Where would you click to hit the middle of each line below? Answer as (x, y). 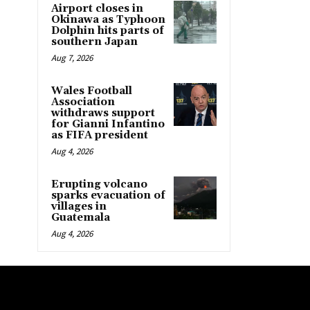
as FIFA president (100, 135)
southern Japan (94, 42)
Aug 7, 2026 (72, 57)
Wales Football (92, 91)
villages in (79, 206)
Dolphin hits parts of (108, 30)
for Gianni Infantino (108, 124)
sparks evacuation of (108, 195)
